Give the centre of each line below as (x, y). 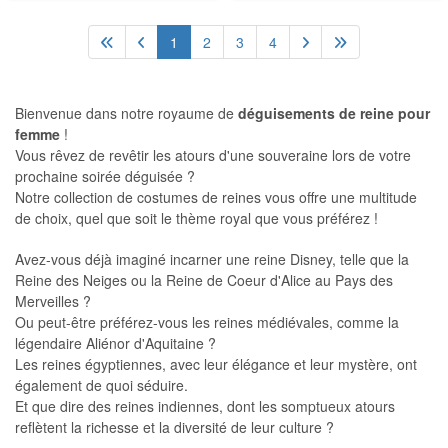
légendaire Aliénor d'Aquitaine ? (115, 343)
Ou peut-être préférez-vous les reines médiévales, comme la (207, 322)
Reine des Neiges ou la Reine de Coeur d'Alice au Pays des (204, 280)
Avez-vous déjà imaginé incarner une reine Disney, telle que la (212, 259)
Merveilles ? (53, 301)
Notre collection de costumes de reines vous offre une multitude (216, 197)
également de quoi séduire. (101, 385)
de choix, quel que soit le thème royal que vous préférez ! (196, 218)
